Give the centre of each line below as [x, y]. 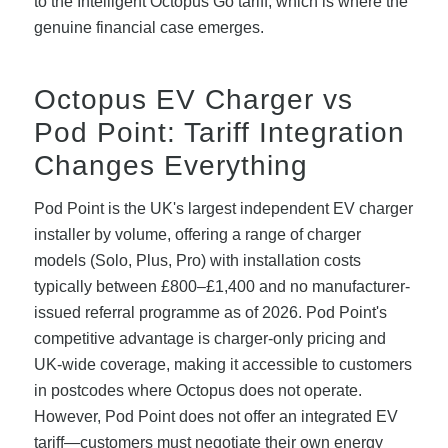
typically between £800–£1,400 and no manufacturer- [221, 286]
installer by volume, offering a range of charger [197, 234]
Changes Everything [170, 166]
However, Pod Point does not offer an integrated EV [215, 416]
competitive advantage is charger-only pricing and [209, 338]
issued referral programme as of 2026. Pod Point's [210, 312]
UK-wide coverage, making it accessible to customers [222, 364]
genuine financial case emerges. [148, 28]
